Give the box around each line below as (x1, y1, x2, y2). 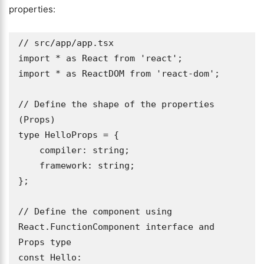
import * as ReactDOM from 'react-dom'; (18, 68, 220, 79)
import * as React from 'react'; (18, 53, 183, 64)
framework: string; (18, 160, 39, 171)
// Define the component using (18, 206, 172, 217)
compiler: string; (18, 145, 39, 156)
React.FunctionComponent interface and (18, 222, 214, 232)
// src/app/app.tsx (18, 38, 114, 48)
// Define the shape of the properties (18, 99, 214, 110)
